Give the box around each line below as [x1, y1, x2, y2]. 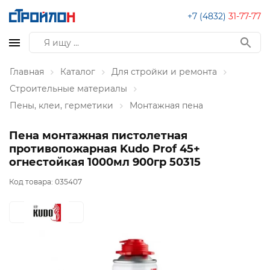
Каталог [60, 66, 95, 77]
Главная [10, 66, 44, 77]
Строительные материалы [10, 83, 127, 94]
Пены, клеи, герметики [10, 100, 113, 111]
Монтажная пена [130, 100, 203, 111]
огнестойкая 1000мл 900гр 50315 [9, 155, 201, 169]
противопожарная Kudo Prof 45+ [9, 142, 200, 155]
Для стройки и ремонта [111, 66, 217, 77]
